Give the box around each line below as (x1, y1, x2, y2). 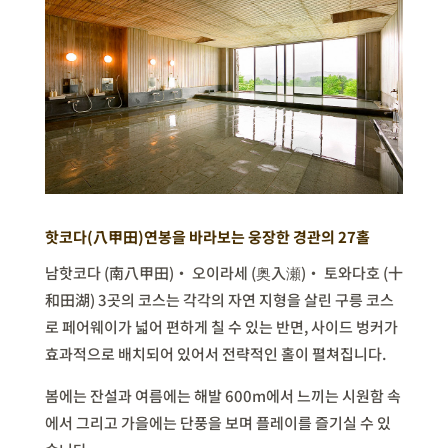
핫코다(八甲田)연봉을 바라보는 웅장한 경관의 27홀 (44, 226, 370, 248)
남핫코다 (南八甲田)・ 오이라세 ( (44, 262, 256, 284)
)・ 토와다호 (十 (300, 262, 403, 284)
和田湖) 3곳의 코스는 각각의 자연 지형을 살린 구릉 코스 (44, 289, 394, 311)
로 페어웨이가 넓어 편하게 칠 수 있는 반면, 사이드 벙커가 (44, 316, 398, 338)
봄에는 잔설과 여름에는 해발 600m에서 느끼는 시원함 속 (44, 385, 401, 407)
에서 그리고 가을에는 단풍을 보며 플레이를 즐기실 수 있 (44, 412, 391, 434)
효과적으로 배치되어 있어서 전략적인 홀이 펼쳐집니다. (44, 343, 386, 365)
